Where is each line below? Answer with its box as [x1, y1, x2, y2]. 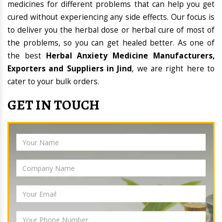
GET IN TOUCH [7, 96, 100, 115]
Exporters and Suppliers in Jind [7, 63, 132, 74]
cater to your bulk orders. [7, 76, 99, 87]
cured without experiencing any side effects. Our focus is [7, 12, 215, 23]
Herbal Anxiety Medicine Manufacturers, [46, 51, 215, 61]
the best [7, 51, 46, 61]
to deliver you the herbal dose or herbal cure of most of [7, 25, 215, 36]
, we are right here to [132, 63, 215, 74]
